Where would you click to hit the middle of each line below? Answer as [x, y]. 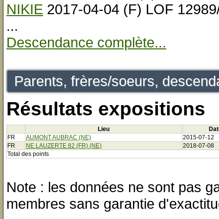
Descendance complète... [86, 42]
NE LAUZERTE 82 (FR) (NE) [64, 146]
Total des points [28, 154]
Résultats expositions [106, 109]
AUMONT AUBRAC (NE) [58, 138]
